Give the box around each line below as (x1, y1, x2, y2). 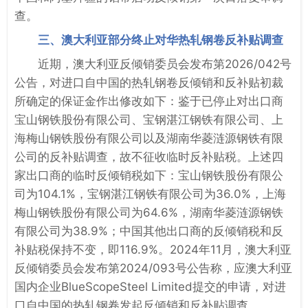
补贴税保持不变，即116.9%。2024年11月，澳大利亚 (14, 242, 291, 256)
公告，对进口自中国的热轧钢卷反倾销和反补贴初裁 (14, 75, 283, 89)
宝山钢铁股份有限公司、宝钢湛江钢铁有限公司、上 (14, 112, 283, 126)
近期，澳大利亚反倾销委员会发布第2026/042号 (38, 56, 291, 71)
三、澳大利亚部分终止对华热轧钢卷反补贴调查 (38, 32, 283, 47)
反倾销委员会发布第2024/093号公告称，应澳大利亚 (14, 261, 292, 275)
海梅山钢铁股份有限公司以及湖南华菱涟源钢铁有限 (14, 131, 283, 145)
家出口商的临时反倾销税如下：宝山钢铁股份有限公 (14, 168, 283, 182)
